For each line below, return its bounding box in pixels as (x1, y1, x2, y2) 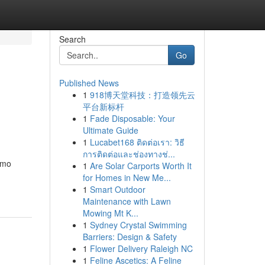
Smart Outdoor (89, 183, 146, 195)
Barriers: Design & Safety (82, 231, 177, 243)
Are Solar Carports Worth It (89, 160, 192, 172)
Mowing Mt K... (82, 207, 138, 219)
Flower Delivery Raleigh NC (89, 243, 193, 254)
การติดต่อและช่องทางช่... (82, 148, 175, 160)
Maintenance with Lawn (82, 195, 171, 207)
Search (59, 33, 86, 45)
